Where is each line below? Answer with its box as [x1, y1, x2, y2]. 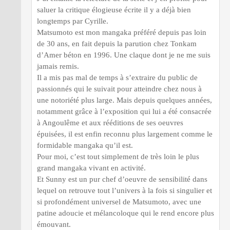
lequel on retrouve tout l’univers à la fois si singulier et [37, 186, 212, 195]
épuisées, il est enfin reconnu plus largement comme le [37, 129, 213, 138]
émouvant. [37, 220, 71, 228]
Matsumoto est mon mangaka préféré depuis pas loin [37, 28, 206, 36]
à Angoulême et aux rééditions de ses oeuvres [37, 118, 183, 127]
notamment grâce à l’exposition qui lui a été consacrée [37, 107, 212, 116]
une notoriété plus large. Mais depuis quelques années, [37, 95, 212, 104]
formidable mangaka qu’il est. [37, 141, 133, 149]
